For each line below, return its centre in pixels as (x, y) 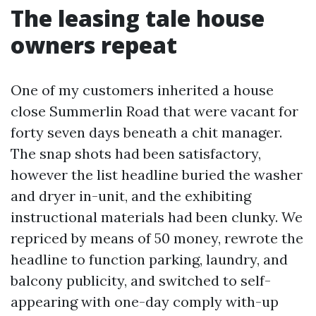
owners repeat (94, 45)
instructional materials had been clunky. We (157, 217)
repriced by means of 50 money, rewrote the (157, 238)
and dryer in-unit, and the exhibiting (131, 196)
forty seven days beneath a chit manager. (146, 132)
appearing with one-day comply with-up (145, 302)
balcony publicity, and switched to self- (141, 280)
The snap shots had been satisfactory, (136, 153)
